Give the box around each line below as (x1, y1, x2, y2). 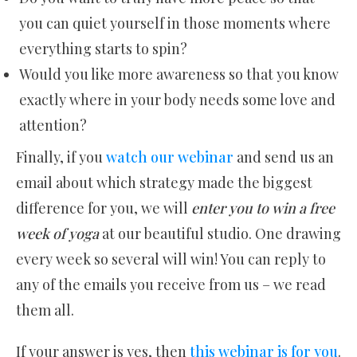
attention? (19, 116, 87, 135)
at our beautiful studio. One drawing (99, 224, 341, 244)
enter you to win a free (191, 198, 335, 218)
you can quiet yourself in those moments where (19, 14, 331, 33)
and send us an (233, 147, 334, 167)
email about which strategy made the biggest (16, 173, 312, 193)
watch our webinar (106, 147, 233, 167)
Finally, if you (16, 147, 106, 167)
